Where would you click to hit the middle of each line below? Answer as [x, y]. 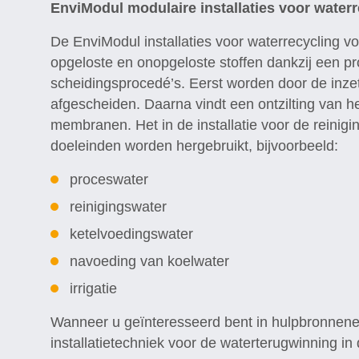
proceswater [109, 179]
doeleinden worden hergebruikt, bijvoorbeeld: [194, 145]
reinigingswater [118, 206]
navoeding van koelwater [149, 261]
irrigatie [93, 288]
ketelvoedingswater [131, 234]
